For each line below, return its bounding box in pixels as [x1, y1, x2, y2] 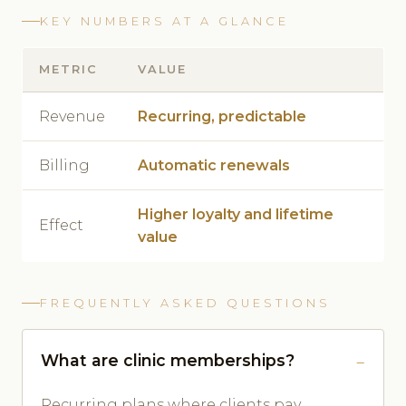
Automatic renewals [138, 156, 290, 174]
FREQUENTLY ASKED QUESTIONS [40, 295, 331, 310]
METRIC [39, 62, 98, 76]
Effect [39, 216, 83, 234]
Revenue [39, 107, 105, 125]
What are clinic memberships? [41, 350, 295, 370]
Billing [39, 156, 90, 174]
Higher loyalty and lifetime [138, 205, 333, 223]
